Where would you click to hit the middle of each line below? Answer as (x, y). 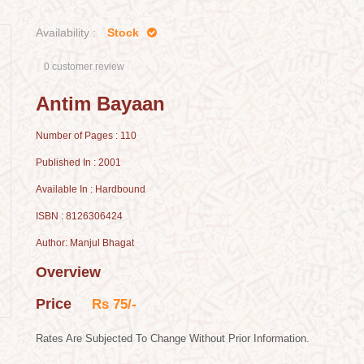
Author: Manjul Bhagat (85, 243)
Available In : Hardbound (91, 189)
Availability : (66, 32)
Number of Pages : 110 (86, 136)
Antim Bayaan (100, 104)
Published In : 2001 (78, 162)
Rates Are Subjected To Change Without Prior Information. (173, 338)
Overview (68, 272)
